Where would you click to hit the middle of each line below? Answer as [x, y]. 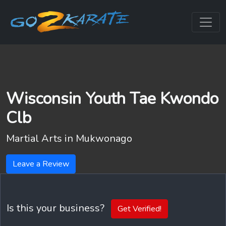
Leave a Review [41, 164]
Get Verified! [139, 209]
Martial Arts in [41, 138]
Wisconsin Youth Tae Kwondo [112, 98]
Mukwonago [104, 138]
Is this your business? [57, 208]
